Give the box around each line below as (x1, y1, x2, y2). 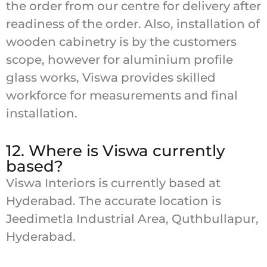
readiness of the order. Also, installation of (6, 17, 260, 32)
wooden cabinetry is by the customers (6, 35, 237, 49)
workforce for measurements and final (6, 88, 238, 103)
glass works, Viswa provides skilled (6, 70, 216, 85)
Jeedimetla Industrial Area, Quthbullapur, (6, 211, 259, 226)
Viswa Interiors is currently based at (6, 175, 221, 190)
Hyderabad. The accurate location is (6, 193, 221, 208)
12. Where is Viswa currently (6, 141, 225, 160)
